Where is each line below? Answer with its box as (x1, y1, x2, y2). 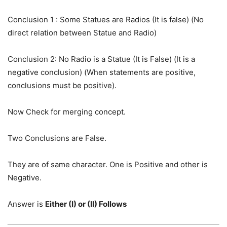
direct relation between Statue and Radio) (8, 27, 157, 37)
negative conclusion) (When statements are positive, (8, 67, 196, 77)
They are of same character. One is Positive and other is (8, 159, 208, 169)
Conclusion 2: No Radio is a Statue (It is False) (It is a (8, 54, 195, 64)
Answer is (8, 199, 45, 209)
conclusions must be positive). (8, 80, 117, 90)
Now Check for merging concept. (8, 106, 126, 117)
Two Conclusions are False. (8, 133, 106, 143)
